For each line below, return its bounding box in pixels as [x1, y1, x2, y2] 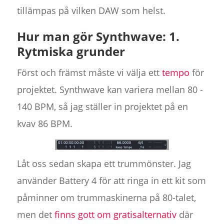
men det [16, 208, 54, 221]
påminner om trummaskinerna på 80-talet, [16, 191, 196, 204]
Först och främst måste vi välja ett [16, 66, 162, 79]
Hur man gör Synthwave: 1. [16, 28, 179, 45]
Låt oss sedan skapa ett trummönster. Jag [16, 157, 191, 170]
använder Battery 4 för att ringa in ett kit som [16, 174, 206, 187]
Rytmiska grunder [16, 43, 125, 60]
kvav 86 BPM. [16, 117, 72, 130]
